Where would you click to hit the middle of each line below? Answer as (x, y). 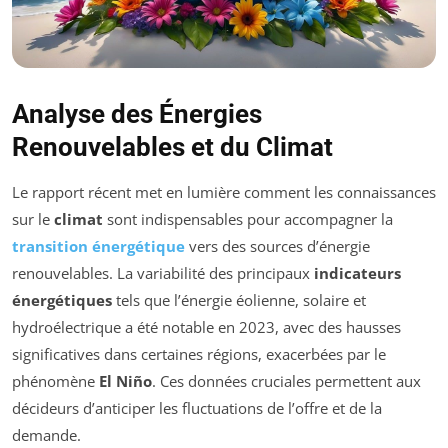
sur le (33, 219)
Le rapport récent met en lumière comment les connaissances (224, 192)
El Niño (125, 381)
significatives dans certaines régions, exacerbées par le (199, 354)
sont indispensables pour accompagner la (248, 219)
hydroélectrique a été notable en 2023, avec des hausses (206, 327)
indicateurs (357, 273)
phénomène (55, 381)
